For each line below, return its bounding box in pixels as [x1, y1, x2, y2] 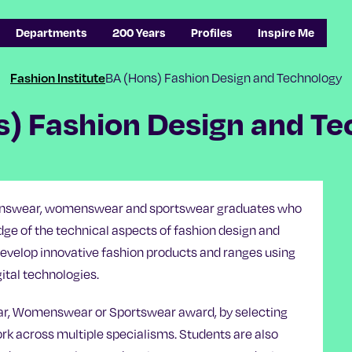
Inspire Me [257, 25, 314, 40]
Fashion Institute [10, 70, 105, 86]
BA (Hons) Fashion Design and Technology [105, 68, 342, 86]
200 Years [112, 25, 166, 40]
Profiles [190, 25, 233, 40]
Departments [15, 25, 87, 40]
